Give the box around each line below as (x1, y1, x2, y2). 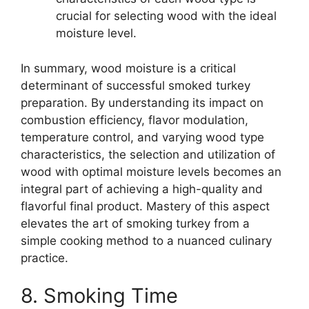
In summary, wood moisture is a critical (21, 61, 236, 75)
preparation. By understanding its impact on (21, 95, 263, 110)
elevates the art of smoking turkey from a (21, 216, 250, 230)
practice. (21, 250, 68, 265)
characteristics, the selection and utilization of (21, 147, 275, 161)
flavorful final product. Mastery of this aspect (21, 199, 270, 213)
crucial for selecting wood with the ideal (56, 9, 277, 23)
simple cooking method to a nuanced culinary (21, 233, 272, 248)
